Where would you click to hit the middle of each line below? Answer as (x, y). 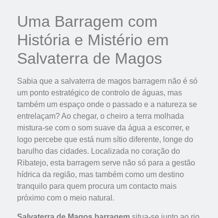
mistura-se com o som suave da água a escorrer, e (103, 128)
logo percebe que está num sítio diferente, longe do (105, 140)
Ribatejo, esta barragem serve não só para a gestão (106, 163)
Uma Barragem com (87, 22)
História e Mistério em (93, 40)
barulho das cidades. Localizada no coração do (99, 151)
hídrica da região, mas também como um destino (100, 175)
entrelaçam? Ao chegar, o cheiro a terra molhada (100, 116)
